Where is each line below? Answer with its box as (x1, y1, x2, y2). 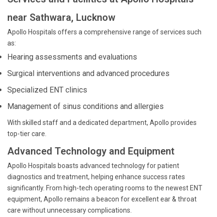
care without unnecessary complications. (7, 206, 132, 214)
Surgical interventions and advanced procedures (7, 69, 170, 78)
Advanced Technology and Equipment (7, 145, 174, 157)
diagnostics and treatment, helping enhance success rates (7, 173, 185, 181)
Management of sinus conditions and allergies (7, 102, 164, 111)
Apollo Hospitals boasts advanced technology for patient (7, 162, 179, 170)
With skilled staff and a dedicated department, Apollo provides (7, 119, 197, 126)
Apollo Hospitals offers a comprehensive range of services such (7, 28, 201, 36)
